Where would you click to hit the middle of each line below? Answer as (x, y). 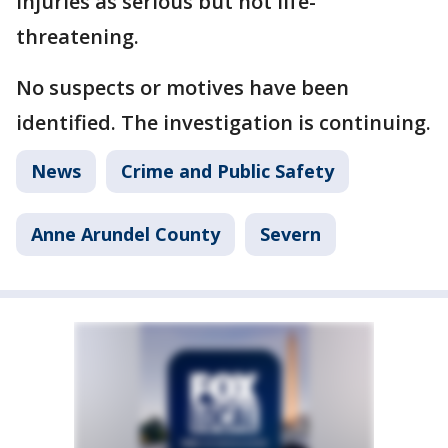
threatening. (77, 36)
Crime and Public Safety (227, 171)
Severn (290, 234)
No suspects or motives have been (182, 87)
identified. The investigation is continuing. (223, 122)
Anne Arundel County (125, 234)
